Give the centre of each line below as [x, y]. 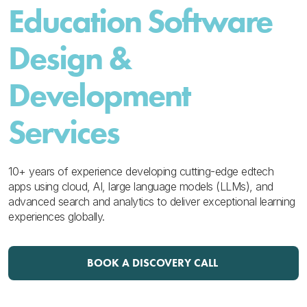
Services [64, 132]
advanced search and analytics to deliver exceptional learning [152, 201]
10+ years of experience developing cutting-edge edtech [141, 171]
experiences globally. [57, 217]
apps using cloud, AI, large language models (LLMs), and [141, 186]
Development [99, 95]
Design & [70, 58]
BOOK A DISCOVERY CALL [152, 263]
